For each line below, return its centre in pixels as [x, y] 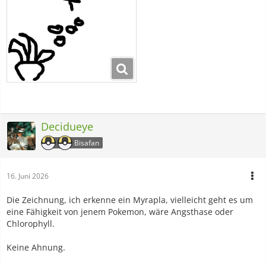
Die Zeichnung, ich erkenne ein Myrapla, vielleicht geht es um [130, 199]
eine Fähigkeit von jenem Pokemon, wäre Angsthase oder [120, 211]
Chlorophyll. [31, 223]
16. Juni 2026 [28, 176]
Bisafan [87, 142]
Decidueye [67, 126]
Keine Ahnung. [36, 247]
